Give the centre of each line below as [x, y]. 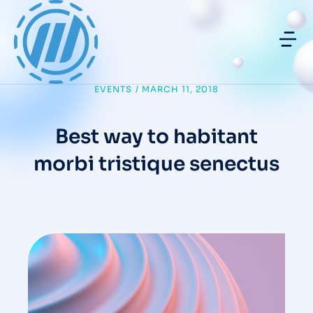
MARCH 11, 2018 [181, 89]
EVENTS [113, 89]
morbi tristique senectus [156, 164]
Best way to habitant [156, 137]
